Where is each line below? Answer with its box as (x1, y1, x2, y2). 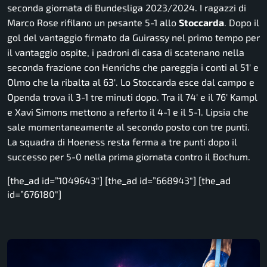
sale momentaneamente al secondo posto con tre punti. (7, 121, 250, 133)
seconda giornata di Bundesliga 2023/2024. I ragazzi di (7, 2, 246, 14)
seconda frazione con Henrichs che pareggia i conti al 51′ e (7, 61, 259, 73)
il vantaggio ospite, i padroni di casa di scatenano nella (7, 46, 244, 58)
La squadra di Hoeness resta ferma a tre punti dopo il (7, 136, 237, 148)
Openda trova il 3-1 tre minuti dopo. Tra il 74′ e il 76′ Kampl (7, 91, 257, 103)
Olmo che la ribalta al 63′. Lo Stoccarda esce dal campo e (7, 76, 254, 88)
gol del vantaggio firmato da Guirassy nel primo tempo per (7, 32, 260, 44)
